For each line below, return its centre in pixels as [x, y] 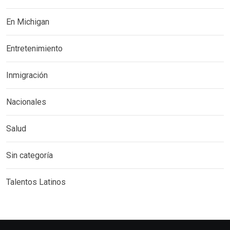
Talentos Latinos [36, 182]
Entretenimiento [34, 49]
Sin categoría [30, 156]
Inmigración [27, 75]
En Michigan [28, 22]
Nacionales [26, 102]
